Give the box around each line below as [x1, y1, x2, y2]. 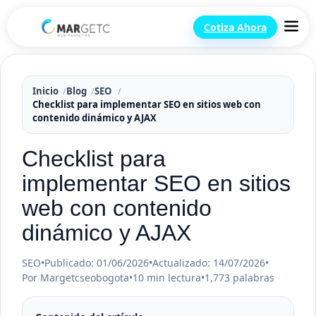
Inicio [32, 85, 59, 97]
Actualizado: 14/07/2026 [152, 256, 265, 269]
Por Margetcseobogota [22, 271, 129, 284]
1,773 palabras [205, 271, 274, 284]
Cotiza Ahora [204, 20, 267, 34]
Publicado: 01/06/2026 [44, 256, 149, 269]
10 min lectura [133, 271, 201, 284]
